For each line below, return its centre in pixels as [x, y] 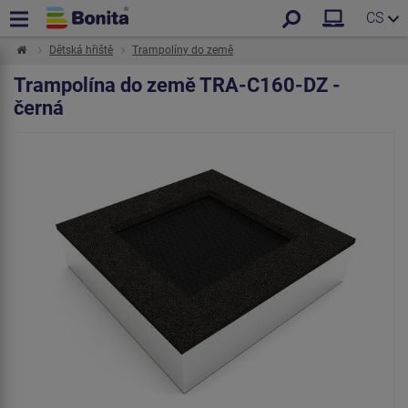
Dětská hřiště [82, 50]
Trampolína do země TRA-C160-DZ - [177, 85]
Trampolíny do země [183, 50]
